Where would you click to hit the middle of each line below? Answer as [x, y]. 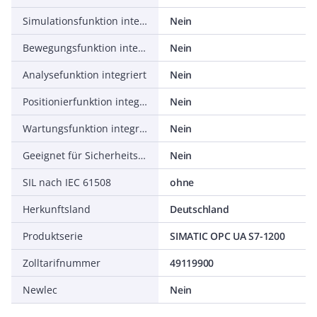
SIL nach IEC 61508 [67, 182]
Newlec [40, 290]
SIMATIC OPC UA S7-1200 [227, 236]
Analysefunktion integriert [85, 75]
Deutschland [200, 209]
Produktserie [53, 236]
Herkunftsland [57, 209]
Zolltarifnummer [62, 263]
